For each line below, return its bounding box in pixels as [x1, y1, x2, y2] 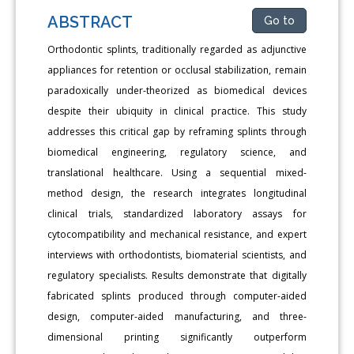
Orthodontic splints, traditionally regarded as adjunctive [47, 42, 307, 56]
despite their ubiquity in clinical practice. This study [47, 104, 307, 118]
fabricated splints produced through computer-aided [47, 288, 307, 303]
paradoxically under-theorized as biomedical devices [47, 83, 307, 97]
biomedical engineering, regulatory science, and [47, 145, 307, 159]
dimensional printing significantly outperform [47, 330, 307, 344]
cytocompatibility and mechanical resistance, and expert [47, 227, 307, 241]
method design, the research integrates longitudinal [47, 186, 307, 200]
